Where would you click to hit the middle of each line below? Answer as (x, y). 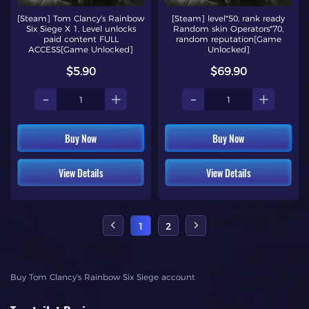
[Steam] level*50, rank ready (228, 18)
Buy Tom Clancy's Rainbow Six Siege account (103, 277)
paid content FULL (81, 39)
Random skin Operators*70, (228, 29)
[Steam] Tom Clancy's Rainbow (81, 18)
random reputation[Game (228, 39)
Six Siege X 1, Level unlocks (81, 29)
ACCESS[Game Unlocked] (81, 49)
